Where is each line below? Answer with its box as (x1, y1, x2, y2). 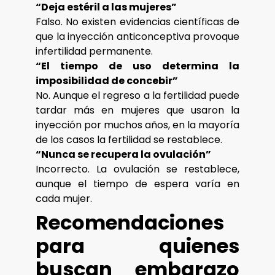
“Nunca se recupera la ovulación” (36, 147, 211, 162)
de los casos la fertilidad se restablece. (36, 133, 222, 147)
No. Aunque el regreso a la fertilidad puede (36, 88, 239, 103)
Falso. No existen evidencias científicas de (36, 15, 239, 29)
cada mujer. (36, 192, 92, 206)
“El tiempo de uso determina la (36, 59, 239, 74)
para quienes (36, 232, 239, 260)
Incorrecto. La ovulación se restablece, (36, 162, 239, 177)
